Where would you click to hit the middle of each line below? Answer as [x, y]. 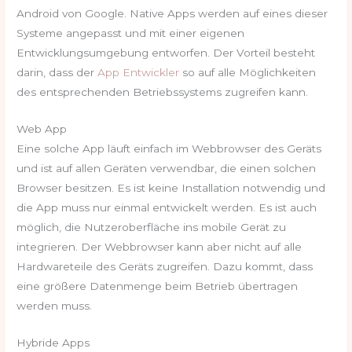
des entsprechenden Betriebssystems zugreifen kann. [163, 92]
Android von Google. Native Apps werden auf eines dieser [172, 13]
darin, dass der [57, 72]
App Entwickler [139, 72]
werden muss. [55, 305]
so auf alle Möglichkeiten [248, 72]
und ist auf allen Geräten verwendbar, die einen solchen [167, 168]
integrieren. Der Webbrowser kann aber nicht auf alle [159, 246]
